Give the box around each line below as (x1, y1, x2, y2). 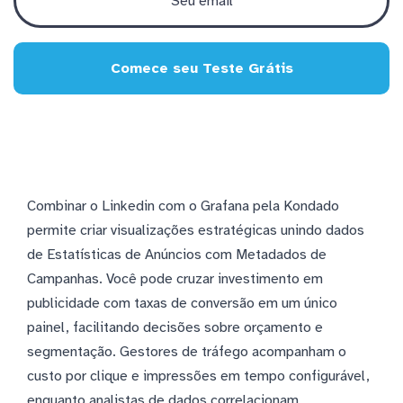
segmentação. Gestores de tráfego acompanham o (27, 342, 346, 361)
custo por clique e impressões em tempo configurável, (27, 366, 370, 385)
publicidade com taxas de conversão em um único (27, 293, 337, 312)
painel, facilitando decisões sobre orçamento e (27, 318, 323, 336)
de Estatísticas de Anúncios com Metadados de (27, 245, 327, 264)
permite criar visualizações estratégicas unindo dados (27, 220, 364, 239)
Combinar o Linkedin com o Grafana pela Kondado (27, 196, 339, 215)
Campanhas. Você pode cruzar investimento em (27, 269, 323, 288)
